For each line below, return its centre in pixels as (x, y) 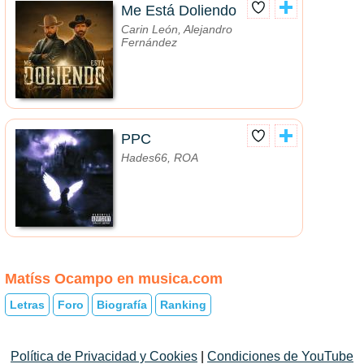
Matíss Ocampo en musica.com (114, 279)
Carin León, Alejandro (177, 30)
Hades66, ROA (160, 158)
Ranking (183, 304)
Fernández (149, 43)
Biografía (122, 304)
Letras (27, 304)
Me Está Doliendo (179, 11)
